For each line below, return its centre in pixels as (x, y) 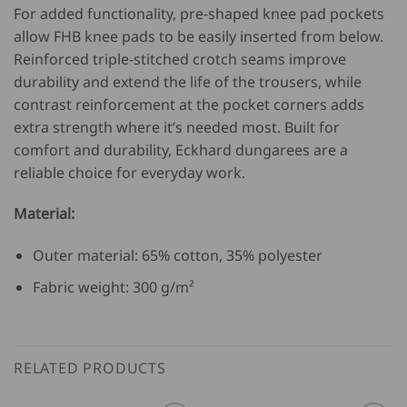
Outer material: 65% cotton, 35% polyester (177, 256)
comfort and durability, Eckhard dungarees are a (181, 149)
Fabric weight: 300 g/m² (113, 287)
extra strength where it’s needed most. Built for (177, 127)
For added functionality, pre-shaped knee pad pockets (199, 13)
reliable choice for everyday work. (129, 172)
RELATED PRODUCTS (90, 367)
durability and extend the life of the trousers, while (188, 81)
